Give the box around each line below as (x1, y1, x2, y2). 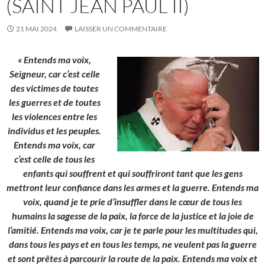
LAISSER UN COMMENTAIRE (75, 24, 167, 34)
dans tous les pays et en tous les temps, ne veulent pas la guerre (8, 238, 257, 250)
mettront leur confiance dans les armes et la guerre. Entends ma (7, 182, 258, 193)
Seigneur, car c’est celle (9, 68, 100, 80)
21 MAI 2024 (16, 24, 57, 34)
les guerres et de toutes (8, 96, 101, 108)
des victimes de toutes (11, 82, 98, 94)
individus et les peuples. (8, 125, 101, 137)
